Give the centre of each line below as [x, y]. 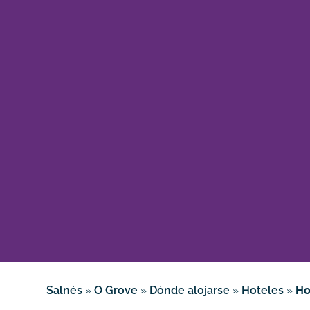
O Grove [116, 291]
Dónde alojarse [190, 291]
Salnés [65, 291]
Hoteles [263, 291]
